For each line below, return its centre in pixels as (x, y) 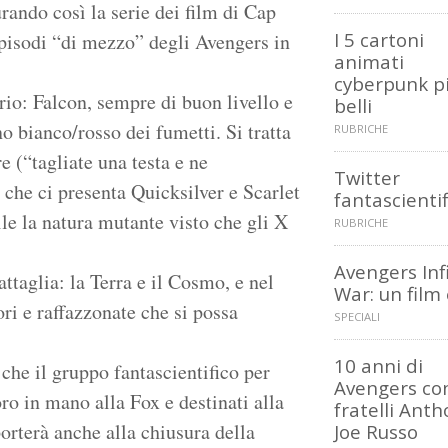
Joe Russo (376, 432)
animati (369, 62)
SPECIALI (357, 317)
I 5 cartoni (379, 40)
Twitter (367, 178)
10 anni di (378, 366)
